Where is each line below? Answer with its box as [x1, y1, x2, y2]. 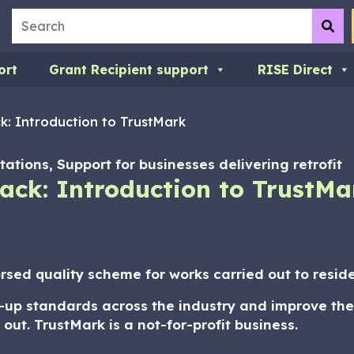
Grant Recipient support [49, 62, 209, 77]
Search [12, 10, 55, 26]
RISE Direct [258, 62, 333, 77]
